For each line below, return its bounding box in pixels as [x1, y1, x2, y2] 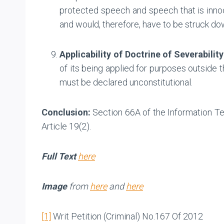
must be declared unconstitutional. [59, 76, 192, 87]
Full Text [41, 150, 76, 161]
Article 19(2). [41, 120, 91, 131]
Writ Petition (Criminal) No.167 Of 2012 [51, 210, 203, 221]
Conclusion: [41, 106, 90, 117]
